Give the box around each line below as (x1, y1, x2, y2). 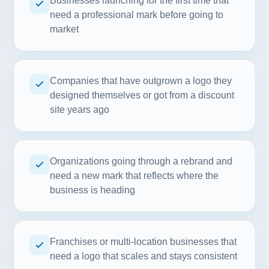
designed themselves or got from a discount (50, 90, 234, 100)
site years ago (50, 104, 109, 115)
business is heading (50, 185, 135, 195)
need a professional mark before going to (50, 10, 223, 20)
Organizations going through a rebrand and (50, 156, 232, 166)
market (50, 24, 79, 34)
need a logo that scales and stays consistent (50, 251, 237, 261)
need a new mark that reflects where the (50, 171, 219, 181)
